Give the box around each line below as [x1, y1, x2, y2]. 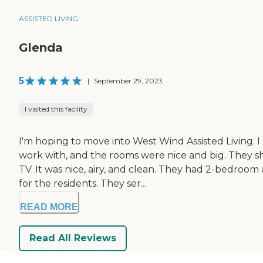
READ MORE [20, 201, 78, 212]
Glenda [19, 40, 63, 55]
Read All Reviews [29, 232, 116, 244]
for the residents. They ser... [19, 177, 146, 189]
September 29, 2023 [94, 76, 163, 85]
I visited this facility [25, 104, 87, 113]
